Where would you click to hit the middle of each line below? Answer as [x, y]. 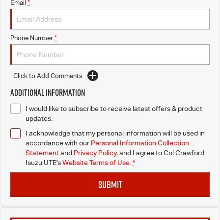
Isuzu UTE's [43, 163]
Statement [42, 153]
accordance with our [58, 143]
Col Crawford [184, 153]
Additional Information [48, 93]
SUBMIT [110, 185]
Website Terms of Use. [97, 163]
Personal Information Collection [140, 143]
